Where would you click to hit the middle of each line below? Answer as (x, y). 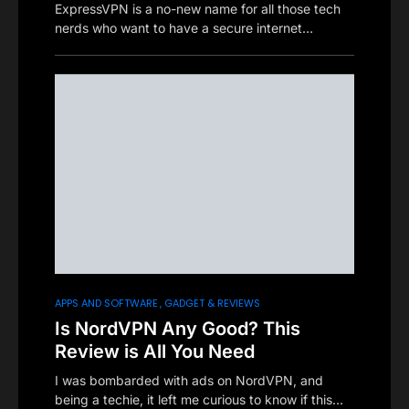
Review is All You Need (155, 351)
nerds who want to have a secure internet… (184, 28)
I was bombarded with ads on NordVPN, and (189, 380)
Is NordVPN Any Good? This (178, 328)
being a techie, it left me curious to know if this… (199, 399)
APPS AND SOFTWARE (106, 303)
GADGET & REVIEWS (212, 303)
